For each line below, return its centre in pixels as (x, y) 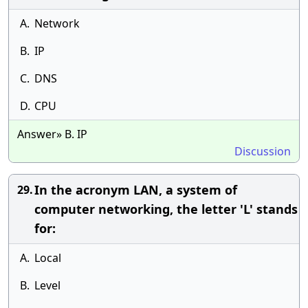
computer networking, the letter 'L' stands (166, 209)
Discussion (263, 151)
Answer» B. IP (52, 134)
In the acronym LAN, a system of (136, 190)
